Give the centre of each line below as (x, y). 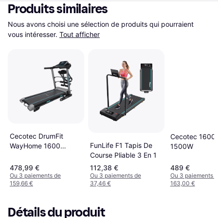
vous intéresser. (33, 34)
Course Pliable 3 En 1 (123, 155)
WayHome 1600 (35, 146)
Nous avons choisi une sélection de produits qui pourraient (101, 24)
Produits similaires (58, 9)
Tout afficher (80, 34)
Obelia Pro (26, 156)
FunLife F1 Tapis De (121, 145)
